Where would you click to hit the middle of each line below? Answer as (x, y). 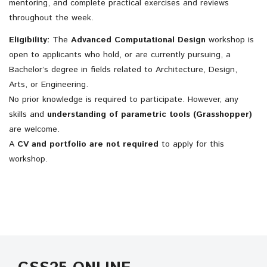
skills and (28, 115)
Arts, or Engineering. (49, 85)
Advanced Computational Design (138, 40)
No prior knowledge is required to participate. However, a (119, 100)
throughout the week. (51, 18)
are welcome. (34, 130)
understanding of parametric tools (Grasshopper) (150, 115)
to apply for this (191, 145)
